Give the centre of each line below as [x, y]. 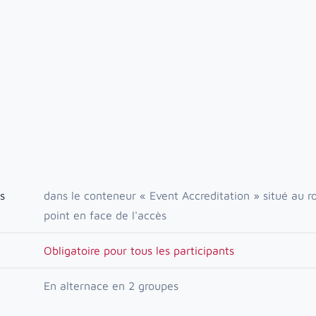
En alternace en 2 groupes [111, 286]
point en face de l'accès [105, 215]
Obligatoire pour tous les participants [139, 250]
